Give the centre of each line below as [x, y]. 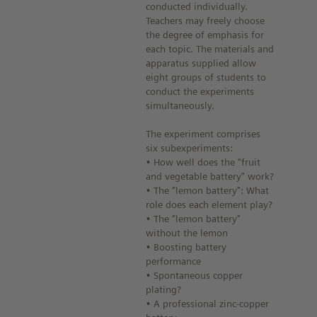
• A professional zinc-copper [208, 304]
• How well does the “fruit [203, 162]
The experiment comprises [203, 134]
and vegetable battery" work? [210, 176]
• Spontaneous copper [195, 275]
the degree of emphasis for [205, 35]
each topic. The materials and [210, 49]
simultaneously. [180, 105]
